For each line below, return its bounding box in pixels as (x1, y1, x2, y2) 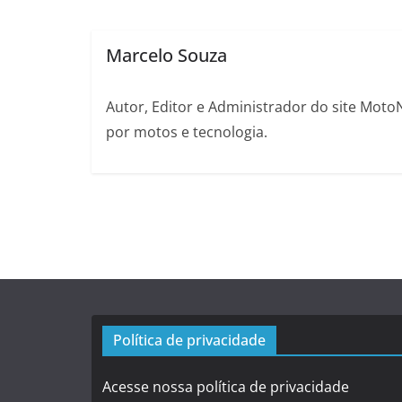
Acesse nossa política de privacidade (102, 377, 349, 397)
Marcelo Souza (105, 43, 227, 68)
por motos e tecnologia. (105, 122, 267, 143)
